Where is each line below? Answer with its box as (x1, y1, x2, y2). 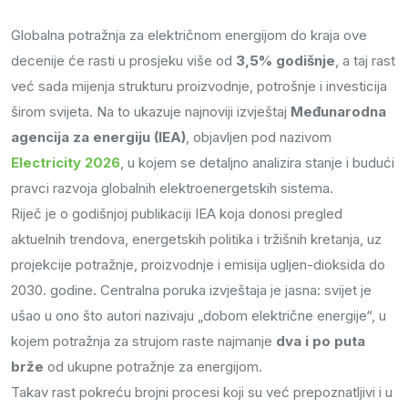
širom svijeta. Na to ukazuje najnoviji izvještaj (11, 103, 291, 121)
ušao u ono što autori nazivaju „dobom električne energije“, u (11, 307, 386, 325)
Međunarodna (291, 103, 386, 121)
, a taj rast (335, 52, 395, 70)
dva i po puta (276, 332, 365, 351)
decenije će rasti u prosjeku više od (11, 52, 236, 70)
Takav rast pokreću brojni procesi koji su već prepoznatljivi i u (11, 383, 393, 402)
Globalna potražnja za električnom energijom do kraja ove (11, 26, 367, 45)
